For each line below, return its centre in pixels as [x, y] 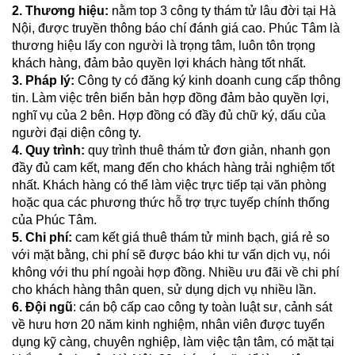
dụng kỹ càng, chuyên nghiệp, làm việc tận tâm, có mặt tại [173, 342]
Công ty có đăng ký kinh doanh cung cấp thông [209, 81]
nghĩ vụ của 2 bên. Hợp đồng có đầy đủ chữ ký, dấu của [169, 116]
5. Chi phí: [42, 238]
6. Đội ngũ [42, 307]
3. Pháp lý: [45, 81]
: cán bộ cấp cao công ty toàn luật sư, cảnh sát [202, 307]
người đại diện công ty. [76, 133]
